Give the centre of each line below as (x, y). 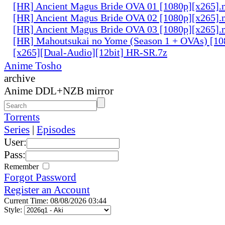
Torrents (22, 117)
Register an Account (47, 190)
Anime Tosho (33, 66)
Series (17, 129)
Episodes (56, 129)
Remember (22, 166)
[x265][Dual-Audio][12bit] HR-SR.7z (90, 52)
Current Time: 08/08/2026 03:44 (55, 200)
